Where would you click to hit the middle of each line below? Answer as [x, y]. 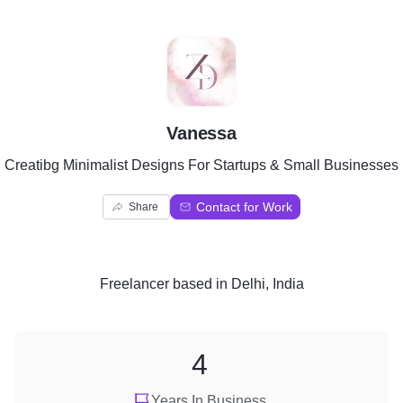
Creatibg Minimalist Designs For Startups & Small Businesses [201, 165]
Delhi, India [267, 284]
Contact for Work [244, 207]
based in [200, 284]
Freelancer [134, 284]
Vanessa [201, 133]
